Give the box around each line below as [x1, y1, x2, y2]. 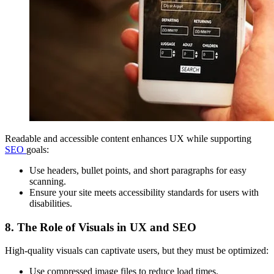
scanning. [29, 176, 66, 187]
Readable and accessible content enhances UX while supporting [5, 133, 251, 144]
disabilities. [29, 198, 72, 209]
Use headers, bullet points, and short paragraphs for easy [29, 165, 246, 176]
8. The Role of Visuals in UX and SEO [5, 220, 196, 234]
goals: [26, 144, 49, 155]
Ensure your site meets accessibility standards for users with [29, 187, 259, 198]
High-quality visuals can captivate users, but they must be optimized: [5, 245, 268, 256]
